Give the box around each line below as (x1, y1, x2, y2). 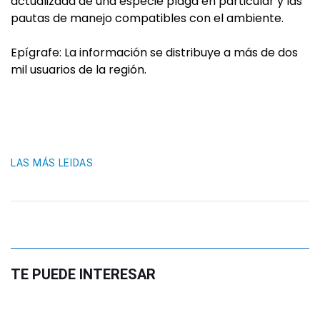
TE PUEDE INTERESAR (11, 266, 156, 283)
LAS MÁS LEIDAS (11, 157, 94, 169)
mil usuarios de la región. (11, 61, 146, 78)
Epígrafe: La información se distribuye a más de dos (11, 44, 298, 61)
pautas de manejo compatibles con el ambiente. (11, 10, 284, 26)
